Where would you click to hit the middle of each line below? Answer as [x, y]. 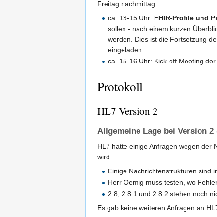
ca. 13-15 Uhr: [131, 18]
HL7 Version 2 [128, 111]
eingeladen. [126, 50]
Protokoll [120, 86]
